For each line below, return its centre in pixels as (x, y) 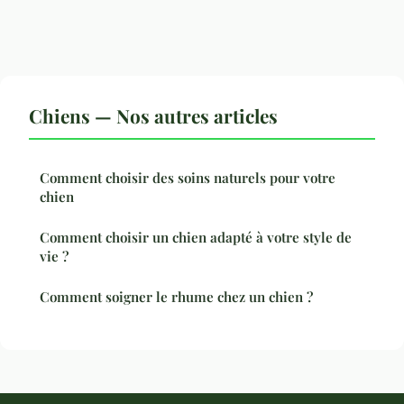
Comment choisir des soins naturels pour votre (188, 178)
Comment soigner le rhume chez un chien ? (176, 297)
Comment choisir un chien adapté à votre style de (196, 238)
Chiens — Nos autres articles (153, 116)
